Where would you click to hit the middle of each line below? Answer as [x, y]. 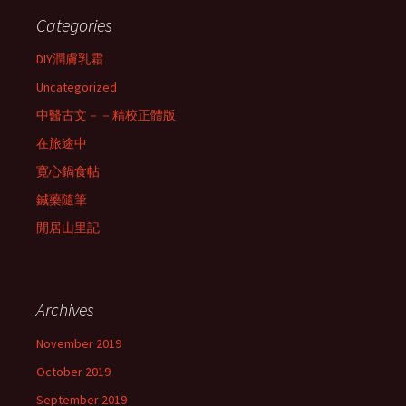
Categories [74, 25]
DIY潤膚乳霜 [70, 59]
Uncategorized [77, 87]
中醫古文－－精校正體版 [106, 115]
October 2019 [73, 372]
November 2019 [79, 343]
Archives [65, 309]
